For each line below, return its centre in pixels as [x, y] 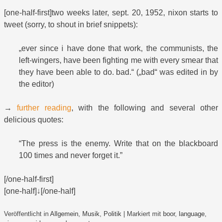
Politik [112, 214]
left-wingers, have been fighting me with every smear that [118, 60]
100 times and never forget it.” [71, 156]
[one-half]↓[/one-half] [40, 191]
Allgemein [64, 214]
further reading [44, 108]
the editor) [36, 84]
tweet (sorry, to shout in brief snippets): [71, 25]
